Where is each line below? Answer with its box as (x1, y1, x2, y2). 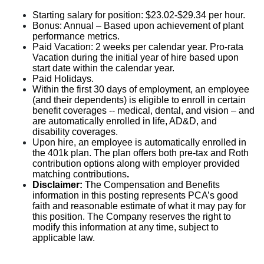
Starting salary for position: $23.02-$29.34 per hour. (32, 10, 247, 21)
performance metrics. (32, 31, 120, 42)
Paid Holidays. (32, 74, 94, 84)
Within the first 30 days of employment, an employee (32, 84, 249, 95)
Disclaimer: (32, 180, 85, 190)
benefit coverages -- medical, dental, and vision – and (32, 105, 255, 116)
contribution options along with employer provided (32, 159, 240, 169)
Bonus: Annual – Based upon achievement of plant (32, 21, 243, 31)
